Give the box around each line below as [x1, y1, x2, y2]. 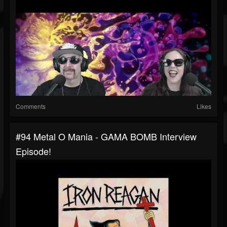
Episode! [16, 144, 51, 158]
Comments [16, 102, 46, 111]
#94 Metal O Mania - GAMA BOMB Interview [16, 130, 197, 143]
